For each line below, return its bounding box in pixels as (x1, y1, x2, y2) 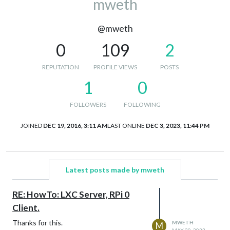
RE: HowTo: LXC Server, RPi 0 (12, 188, 129, 200)
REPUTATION (42, 63, 79, 71)
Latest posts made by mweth (66, 165, 164, 174)
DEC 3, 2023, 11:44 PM (146, 121, 209, 129)
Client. (12, 202, 40, 213)
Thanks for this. (12, 218, 63, 227)
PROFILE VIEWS (93, 63, 137, 71)
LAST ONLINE (107, 121, 145, 129)
